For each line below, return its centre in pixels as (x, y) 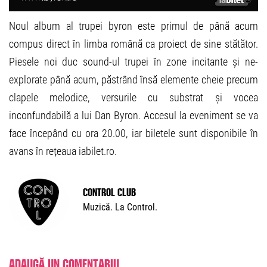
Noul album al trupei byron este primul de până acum (133, 26)
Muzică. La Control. (120, 207)
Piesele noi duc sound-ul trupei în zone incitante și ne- (133, 61)
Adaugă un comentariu (64, 262)
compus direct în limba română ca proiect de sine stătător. (133, 44)
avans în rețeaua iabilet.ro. (63, 151)
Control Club (109, 190)
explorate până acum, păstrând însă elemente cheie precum (133, 79)
